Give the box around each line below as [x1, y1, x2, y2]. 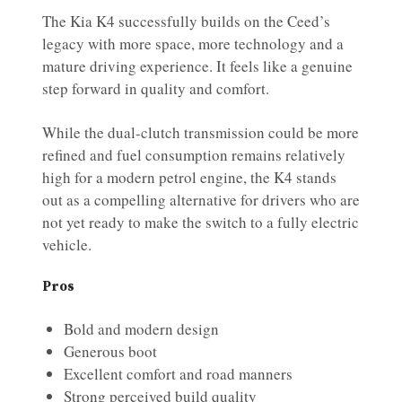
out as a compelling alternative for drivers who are [42, 189, 360, 211]
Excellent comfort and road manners [64, 363, 293, 385]
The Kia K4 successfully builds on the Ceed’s [42, 11, 330, 32]
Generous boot [64, 341, 157, 363]
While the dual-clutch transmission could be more [42, 122, 359, 144]
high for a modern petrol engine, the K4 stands [42, 167, 336, 188]
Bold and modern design [64, 319, 219, 340]
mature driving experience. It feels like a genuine [42, 56, 353, 77]
